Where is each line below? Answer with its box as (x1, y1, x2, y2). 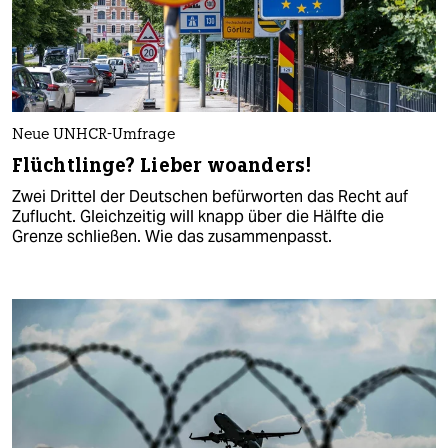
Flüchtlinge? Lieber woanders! (12, 152, 311, 178)
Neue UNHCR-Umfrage (12, 127, 175, 143)
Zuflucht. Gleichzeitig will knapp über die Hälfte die (12, 205, 384, 227)
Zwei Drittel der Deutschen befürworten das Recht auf (12, 185, 408, 207)
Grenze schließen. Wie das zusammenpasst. (12, 225, 332, 247)
